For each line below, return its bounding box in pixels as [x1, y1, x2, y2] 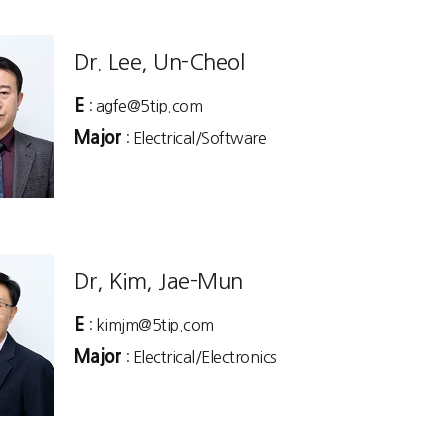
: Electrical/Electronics [121, 348, 277, 365]
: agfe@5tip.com [84, 98, 202, 114]
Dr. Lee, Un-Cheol [73, 51, 244, 73]
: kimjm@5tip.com [84, 316, 214, 333]
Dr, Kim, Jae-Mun [73, 269, 243, 292]
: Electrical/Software [121, 130, 266, 146]
